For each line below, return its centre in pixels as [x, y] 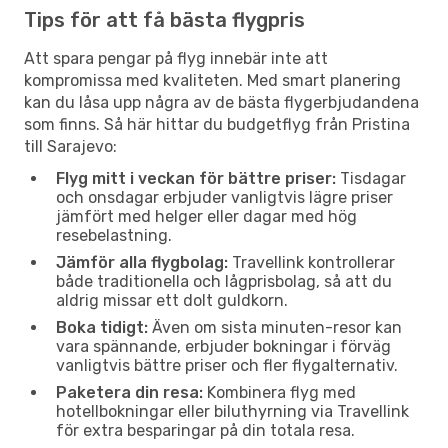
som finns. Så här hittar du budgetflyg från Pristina [217, 124]
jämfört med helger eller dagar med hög [206, 216]
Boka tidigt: [102, 327]
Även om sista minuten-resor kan [275, 327]
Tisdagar [371, 178]
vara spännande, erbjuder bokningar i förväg [223, 346]
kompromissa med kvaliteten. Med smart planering [212, 80]
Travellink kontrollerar [311, 262]
